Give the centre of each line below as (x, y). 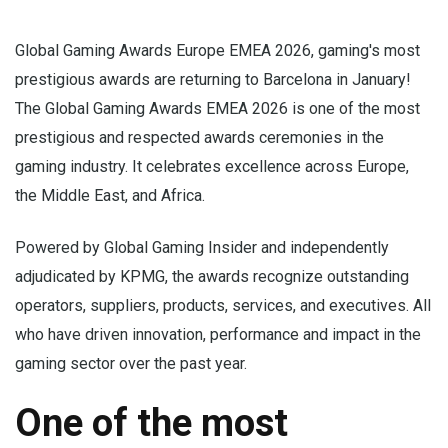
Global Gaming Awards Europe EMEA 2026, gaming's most (217, 50)
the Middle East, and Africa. (110, 195)
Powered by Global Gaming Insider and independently (202, 247)
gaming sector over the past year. (131, 363)
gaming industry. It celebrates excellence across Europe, (212, 166)
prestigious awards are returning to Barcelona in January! (213, 79)
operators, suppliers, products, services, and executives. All (223, 305)
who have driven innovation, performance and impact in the (218, 334)
